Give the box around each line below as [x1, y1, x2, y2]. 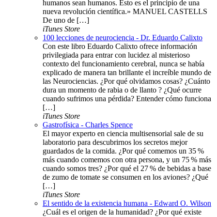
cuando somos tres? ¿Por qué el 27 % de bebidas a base [43, 164, 211, 172]
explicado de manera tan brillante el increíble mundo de [43, 68, 211, 77]
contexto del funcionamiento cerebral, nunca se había [43, 59, 204, 68]
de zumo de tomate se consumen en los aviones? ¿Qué [43, 172, 208, 181]
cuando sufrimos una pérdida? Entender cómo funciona [43, 94, 211, 103]
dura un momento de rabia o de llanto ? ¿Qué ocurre [43, 85, 201, 94]
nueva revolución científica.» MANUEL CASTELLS [43, 7, 207, 15]
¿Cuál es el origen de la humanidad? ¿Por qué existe [43, 207, 201, 216]
